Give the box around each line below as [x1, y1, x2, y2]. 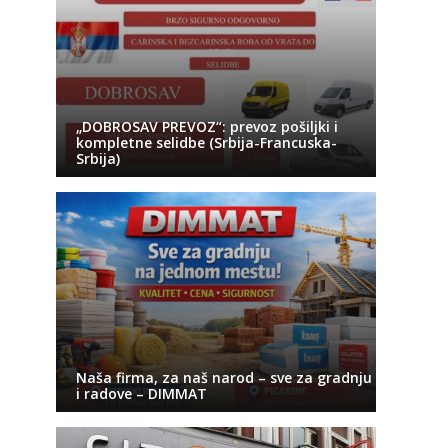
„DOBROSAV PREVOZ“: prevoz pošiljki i [75, 117, 338, 136]
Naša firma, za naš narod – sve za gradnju [75, 368, 372, 387]
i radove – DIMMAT [75, 384, 207, 403]
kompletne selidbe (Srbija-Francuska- [75, 133, 337, 152]
